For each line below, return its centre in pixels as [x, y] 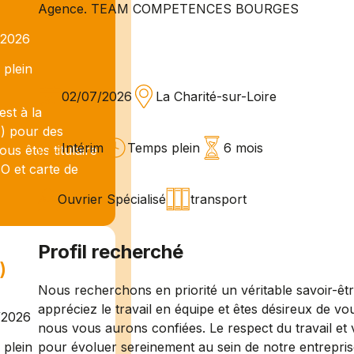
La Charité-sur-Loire [217, 97]
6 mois [244, 148]
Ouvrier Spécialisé [112, 200]
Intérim [83, 148]
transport [219, 200]
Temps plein [164, 148]
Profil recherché [111, 252]
